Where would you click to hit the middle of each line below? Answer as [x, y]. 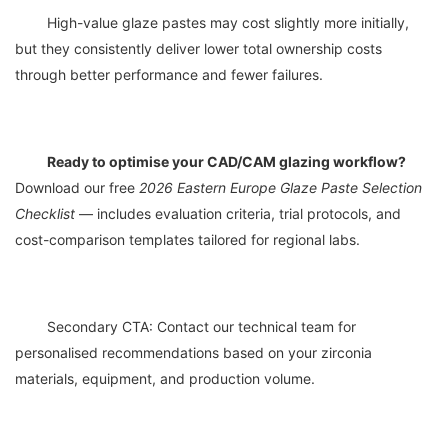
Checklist [45, 213]
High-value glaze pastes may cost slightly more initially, [31, 22]
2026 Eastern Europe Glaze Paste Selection [280, 187]
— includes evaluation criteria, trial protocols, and [238, 213]
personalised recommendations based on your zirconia [193, 352]
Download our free [77, 187]
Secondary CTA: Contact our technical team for [31, 326]
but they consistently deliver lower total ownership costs [198, 48]
